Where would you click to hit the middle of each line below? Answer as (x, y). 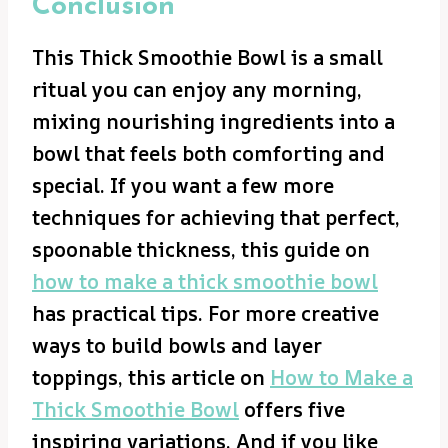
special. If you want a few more (183, 186)
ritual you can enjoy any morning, (197, 90)
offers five (292, 410)
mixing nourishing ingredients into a (213, 122)
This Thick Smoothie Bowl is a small (207, 58)
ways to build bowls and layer (177, 346)
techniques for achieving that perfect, (216, 218)
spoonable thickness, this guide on (201, 250)
